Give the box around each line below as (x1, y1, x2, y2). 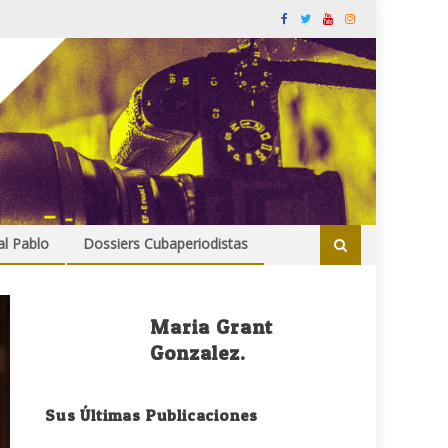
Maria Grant (150, 315, 274, 340)
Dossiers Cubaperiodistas (83, 234, 248, 254)
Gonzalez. (150, 341, 247, 366)
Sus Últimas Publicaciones (45, 405, 259, 426)
